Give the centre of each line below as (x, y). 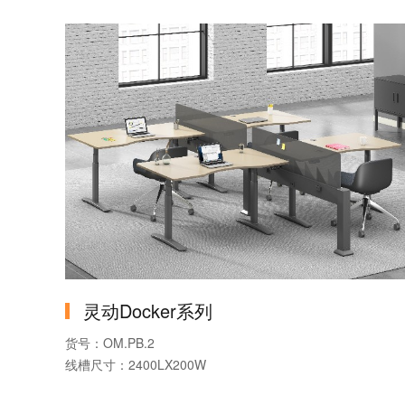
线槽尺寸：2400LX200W (136, 365)
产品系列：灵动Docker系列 (142, 386)
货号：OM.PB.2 (110, 343)
